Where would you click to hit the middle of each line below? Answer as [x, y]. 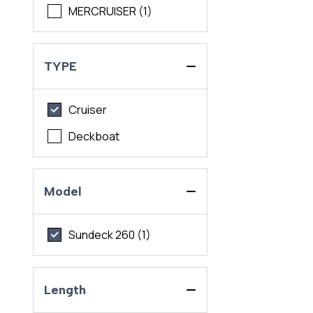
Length [65, 290]
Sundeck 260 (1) [110, 235]
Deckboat [94, 137]
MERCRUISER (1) [111, 12]
